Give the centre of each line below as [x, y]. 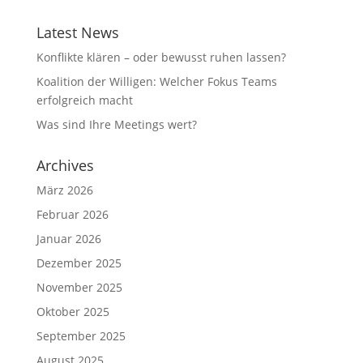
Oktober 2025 [73, 312]
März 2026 [64, 190]
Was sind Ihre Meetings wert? [116, 124]
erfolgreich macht [84, 100]
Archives [65, 165]
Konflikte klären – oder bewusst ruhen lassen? [161, 57]
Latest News [77, 32]
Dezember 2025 [79, 263]
